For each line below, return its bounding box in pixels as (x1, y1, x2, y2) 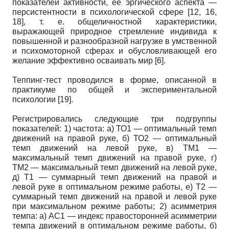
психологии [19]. (12, 95, 73, 104)
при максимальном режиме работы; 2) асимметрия (12, 201, 217, 211)
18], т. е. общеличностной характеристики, (12, 17, 217, 26)
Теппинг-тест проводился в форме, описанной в (12, 75, 217, 84)
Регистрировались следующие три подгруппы (12, 114, 217, 123)
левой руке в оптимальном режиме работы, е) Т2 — (12, 182, 217, 191)
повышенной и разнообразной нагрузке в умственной (12, 36, 217, 45)
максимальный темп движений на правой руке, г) (12, 153, 217, 162)
